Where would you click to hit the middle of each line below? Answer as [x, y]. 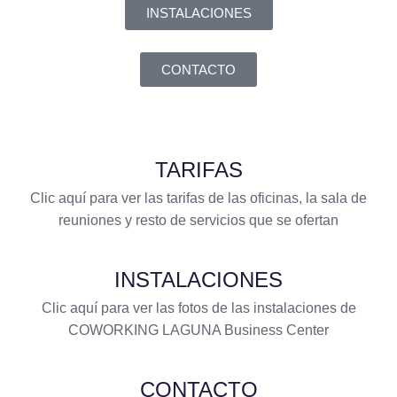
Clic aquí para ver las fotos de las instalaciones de [198, 308]
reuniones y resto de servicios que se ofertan [198, 221]
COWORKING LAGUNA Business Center [198, 331]
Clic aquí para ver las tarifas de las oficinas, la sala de [198, 198]
